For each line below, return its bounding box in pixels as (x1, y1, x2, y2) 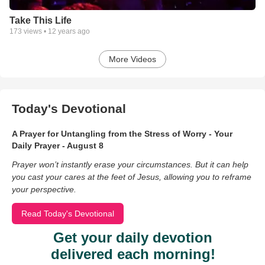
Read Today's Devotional (21, 208, 114, 218)
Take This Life (9, 15, 72, 25)
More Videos (109, 54, 156, 64)
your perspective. (12, 184, 76, 194)
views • (22, 27, 48, 35)
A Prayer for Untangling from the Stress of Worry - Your (12, 128, 232, 138)
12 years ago (48, 27, 90, 35)
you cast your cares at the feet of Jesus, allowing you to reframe (12, 172, 251, 182)
